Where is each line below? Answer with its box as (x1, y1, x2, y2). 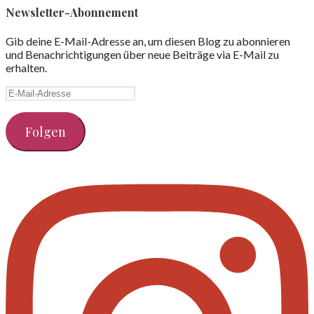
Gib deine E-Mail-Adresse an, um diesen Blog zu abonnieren (6, 34, 290, 48)
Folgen (25, 123, 66, 141)
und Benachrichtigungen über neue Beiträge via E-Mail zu (6, 48, 279, 62)
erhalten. (6, 61, 47, 75)
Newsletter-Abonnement (6, 5, 138, 20)
